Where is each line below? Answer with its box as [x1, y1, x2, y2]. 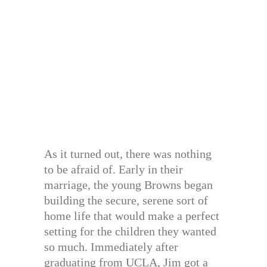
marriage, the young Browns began [44, 178, 213, 191]
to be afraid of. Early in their [44, 162, 183, 176]
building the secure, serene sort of [44, 193, 208, 207]
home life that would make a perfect [44, 209, 219, 222]
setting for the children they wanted [44, 224, 216, 238]
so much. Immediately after [44, 240, 178, 253]
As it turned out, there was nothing [44, 147, 212, 160]
